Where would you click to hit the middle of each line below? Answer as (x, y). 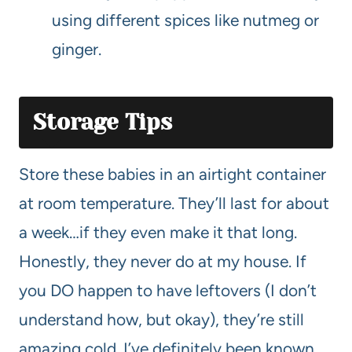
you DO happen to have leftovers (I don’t (168, 291)
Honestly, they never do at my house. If (163, 262)
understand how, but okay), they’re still (161, 320)
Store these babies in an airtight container (172, 174)
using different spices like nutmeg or (185, 20)
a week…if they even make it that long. (158, 233)
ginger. (77, 49)
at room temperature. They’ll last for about (174, 203)
